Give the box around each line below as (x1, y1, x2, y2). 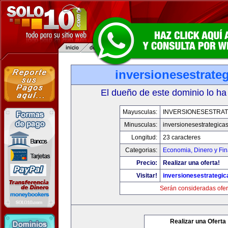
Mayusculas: (122, 108, 157, 116)
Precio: (136, 159, 157, 166)
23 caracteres (162, 134, 201, 141)
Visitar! (136, 172, 157, 179)
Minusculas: (124, 121, 157, 128)
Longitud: (131, 134, 157, 141)
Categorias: (125, 147, 157, 154)
